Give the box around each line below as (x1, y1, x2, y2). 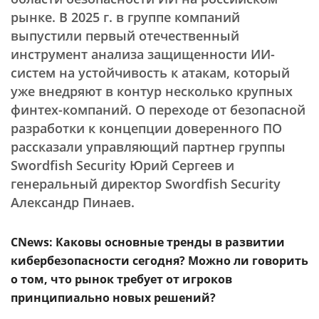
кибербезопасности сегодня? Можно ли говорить (11, 253, 308, 268)
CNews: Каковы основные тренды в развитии (11, 234, 285, 250)
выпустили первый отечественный (11, 27, 239, 44)
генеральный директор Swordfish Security (11, 175, 281, 192)
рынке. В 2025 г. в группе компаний (11, 9, 240, 26)
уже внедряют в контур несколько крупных (11, 83, 293, 100)
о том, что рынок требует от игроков (11, 271, 232, 287)
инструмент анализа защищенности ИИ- (11, 46, 275, 63)
